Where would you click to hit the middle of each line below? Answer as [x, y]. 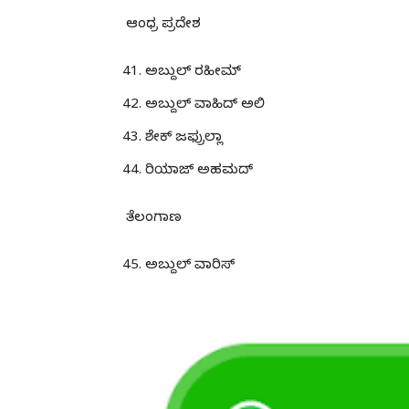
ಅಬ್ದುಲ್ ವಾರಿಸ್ [190, 266]
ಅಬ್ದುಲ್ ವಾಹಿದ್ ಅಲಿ [205, 105]
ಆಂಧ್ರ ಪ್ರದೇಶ [163, 25]
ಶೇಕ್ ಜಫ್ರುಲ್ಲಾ [184, 138]
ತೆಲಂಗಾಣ [154, 219]
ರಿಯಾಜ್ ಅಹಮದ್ [199, 171]
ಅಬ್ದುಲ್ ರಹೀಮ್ [193, 73]
